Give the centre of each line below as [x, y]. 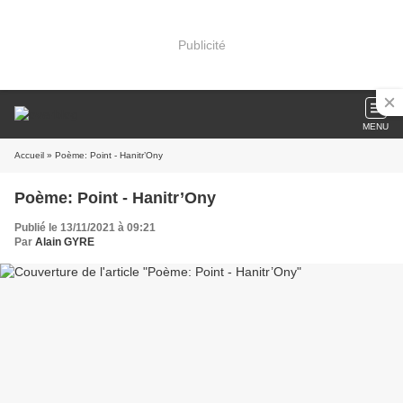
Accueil [29, 155]
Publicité [201, 45]
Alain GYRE [65, 242]
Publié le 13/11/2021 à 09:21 [85, 228]
